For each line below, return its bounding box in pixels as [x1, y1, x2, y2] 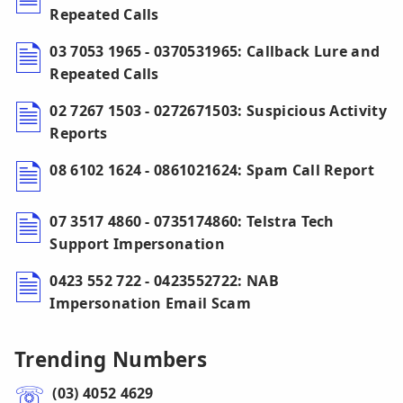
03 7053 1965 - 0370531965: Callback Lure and [49, 41, 381, 62]
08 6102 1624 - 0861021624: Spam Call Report [49, 160, 375, 181]
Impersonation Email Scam [49, 293, 252, 314]
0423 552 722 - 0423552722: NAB [49, 271, 279, 291]
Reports [49, 123, 108, 144]
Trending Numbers [14, 345, 208, 374]
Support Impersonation [49, 234, 226, 255]
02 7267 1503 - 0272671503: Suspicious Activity [49, 101, 388, 121]
